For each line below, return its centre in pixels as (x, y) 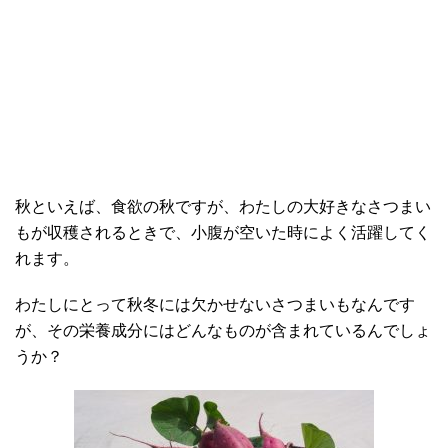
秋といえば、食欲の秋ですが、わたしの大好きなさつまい (223, 207)
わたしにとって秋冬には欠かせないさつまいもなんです (215, 305)
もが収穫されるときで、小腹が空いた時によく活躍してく (223, 233)
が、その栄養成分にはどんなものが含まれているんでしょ (223, 331)
